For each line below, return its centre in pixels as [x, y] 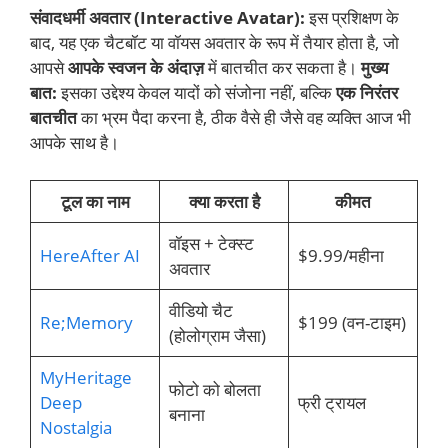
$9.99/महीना [340, 256]
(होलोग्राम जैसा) [217, 336]
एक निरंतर [367, 92]
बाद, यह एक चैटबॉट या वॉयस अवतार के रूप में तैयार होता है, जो [214, 42]
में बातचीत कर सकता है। [282, 67]
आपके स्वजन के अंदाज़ [136, 67]
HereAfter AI [89, 256]
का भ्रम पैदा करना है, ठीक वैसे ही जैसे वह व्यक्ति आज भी [244, 117]
